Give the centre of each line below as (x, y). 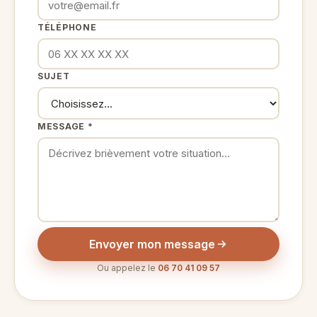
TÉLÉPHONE (67, 27)
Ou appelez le (127, 268)
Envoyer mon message (152, 244)
